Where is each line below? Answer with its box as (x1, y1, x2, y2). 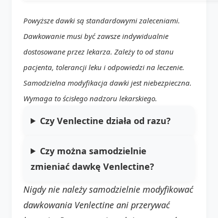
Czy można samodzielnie (40, 145, 147, 157)
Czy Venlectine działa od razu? (40, 114, 171, 127)
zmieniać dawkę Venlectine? (31, 160, 154, 172)
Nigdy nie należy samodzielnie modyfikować (23, 183, 193, 195)
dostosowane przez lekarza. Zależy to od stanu (23, 46, 174, 56)
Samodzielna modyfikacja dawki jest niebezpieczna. (23, 77, 192, 88)
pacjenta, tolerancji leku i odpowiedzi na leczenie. (23, 62, 184, 72)
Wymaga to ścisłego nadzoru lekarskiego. (23, 93, 157, 103)
